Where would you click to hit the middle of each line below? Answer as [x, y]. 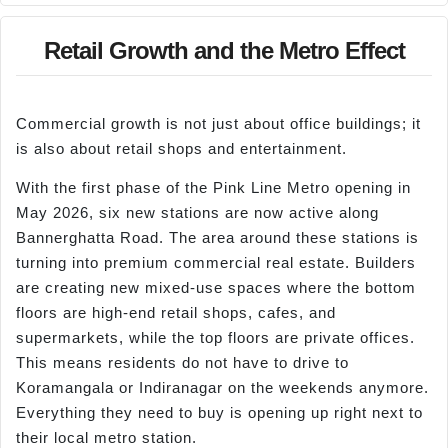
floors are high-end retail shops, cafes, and [176, 313]
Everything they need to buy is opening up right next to [219, 413]
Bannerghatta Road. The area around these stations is [217, 238]
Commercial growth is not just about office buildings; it [218, 123]
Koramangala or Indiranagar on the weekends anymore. [222, 388]
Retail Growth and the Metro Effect [224, 50]
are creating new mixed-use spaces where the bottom [216, 288]
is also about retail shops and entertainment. [181, 148]
